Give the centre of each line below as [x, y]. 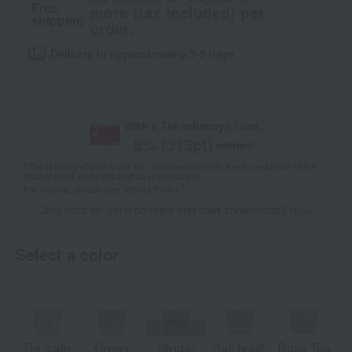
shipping [58, 20]
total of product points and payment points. [114, 176]
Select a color [67, 255]
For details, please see [73, 189]
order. [111, 28]
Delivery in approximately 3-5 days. [144, 54]
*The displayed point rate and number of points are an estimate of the [170, 167]
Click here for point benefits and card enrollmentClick [169, 210]
